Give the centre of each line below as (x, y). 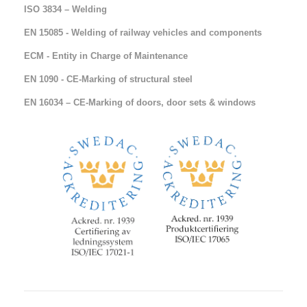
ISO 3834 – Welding (65, 9)
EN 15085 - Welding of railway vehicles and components (143, 33)
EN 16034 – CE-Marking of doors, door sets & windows (140, 102)
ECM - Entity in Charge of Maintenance (106, 56)
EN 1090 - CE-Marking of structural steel (108, 79)
